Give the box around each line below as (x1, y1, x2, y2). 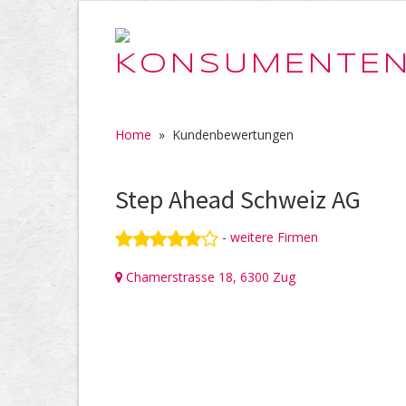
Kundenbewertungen (172, 126, 294, 143)
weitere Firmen (230, 228, 318, 246)
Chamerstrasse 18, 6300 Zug (122, 268, 295, 285)
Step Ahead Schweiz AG (115, 183, 361, 216)
